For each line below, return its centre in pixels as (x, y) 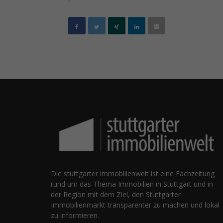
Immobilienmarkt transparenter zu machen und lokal (135, 205)
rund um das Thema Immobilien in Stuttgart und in (132, 184)
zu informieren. (75, 216)
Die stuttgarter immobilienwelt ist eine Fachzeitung (133, 174)
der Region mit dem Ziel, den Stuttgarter (116, 195)
